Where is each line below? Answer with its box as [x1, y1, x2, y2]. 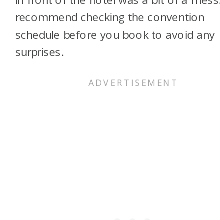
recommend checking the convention [15, 9, 205, 25]
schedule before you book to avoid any [15, 27, 215, 42]
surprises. [15, 44, 63, 59]
